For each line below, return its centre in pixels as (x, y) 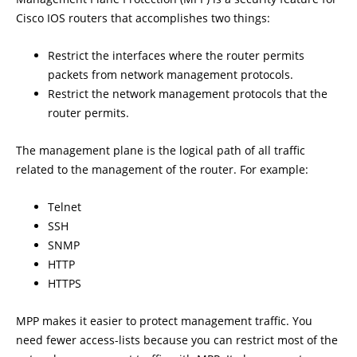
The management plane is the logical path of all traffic (161, 150)
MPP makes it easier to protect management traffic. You (164, 321)
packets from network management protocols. (171, 75)
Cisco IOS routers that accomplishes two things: (143, 18)
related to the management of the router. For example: (162, 169)
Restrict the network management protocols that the (188, 94)
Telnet (65, 207)
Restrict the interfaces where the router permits (176, 55)
